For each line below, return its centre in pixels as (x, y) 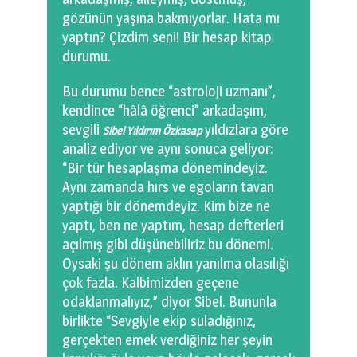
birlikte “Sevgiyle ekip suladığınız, (159, 321)
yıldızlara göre (245, 130)
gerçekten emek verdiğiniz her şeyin (167, 340)
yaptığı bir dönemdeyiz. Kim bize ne (166, 206)
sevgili (82, 130)
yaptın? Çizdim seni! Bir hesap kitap (167, 37)
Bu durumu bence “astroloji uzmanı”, (169, 92)
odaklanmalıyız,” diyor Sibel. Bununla (169, 302)
